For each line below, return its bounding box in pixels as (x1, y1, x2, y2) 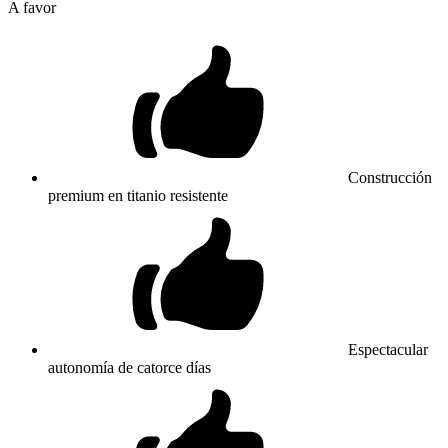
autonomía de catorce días (48, 358, 211, 376)
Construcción (348, 168, 432, 186)
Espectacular (348, 340, 428, 358)
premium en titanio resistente (48, 186, 228, 204)
